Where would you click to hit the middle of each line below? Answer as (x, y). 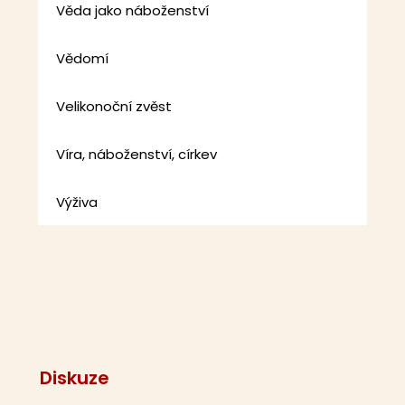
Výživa (77, 202)
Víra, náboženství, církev (137, 155)
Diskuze (75, 377)
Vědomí (83, 59)
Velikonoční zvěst (114, 107)
